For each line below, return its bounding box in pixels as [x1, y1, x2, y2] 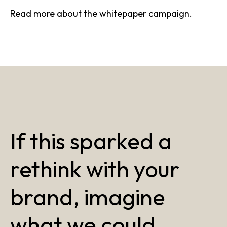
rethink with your [10, 155, 179, 183]
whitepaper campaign [99, 8, 190, 19]
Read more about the [10, 8, 99, 19]
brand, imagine [10, 182, 165, 211]
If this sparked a [10, 127, 172, 156]
